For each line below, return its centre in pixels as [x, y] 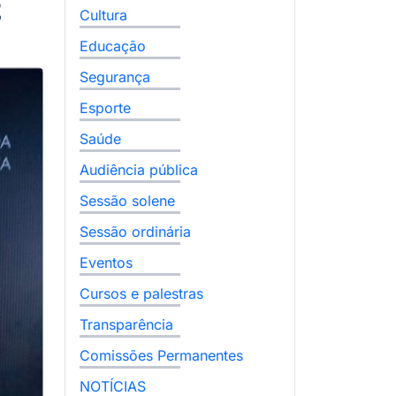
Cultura [103, 15]
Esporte [105, 107]
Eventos [106, 262]
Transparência [126, 324]
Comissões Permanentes [161, 355]
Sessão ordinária [135, 231]
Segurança [115, 76]
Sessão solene [127, 200]
